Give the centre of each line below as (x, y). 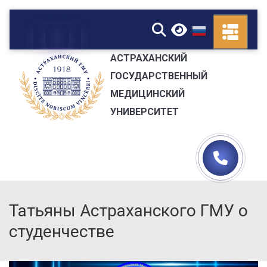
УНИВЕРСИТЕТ (144, 111)
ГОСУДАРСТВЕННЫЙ (159, 76)
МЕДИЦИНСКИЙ (147, 94)
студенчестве (62, 232)
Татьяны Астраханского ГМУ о (128, 211)
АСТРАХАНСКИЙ (148, 58)
